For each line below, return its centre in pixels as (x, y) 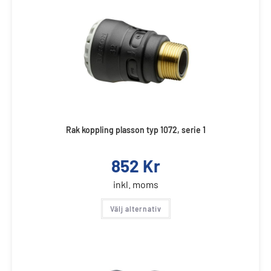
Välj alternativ (135, 209)
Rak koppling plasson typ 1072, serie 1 (135, 130)
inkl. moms (135, 184)
